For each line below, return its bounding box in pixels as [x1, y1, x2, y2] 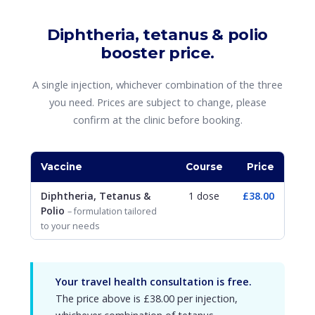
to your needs [40, 220, 99, 232]
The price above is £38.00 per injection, [55, 292, 238, 305]
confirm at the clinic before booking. [72, 112, 243, 127]
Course [185, 161, 223, 172]
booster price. [100, 43, 215, 63]
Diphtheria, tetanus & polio [47, 25, 268, 44]
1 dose [188, 189, 220, 202]
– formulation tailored [67, 205, 157, 217]
